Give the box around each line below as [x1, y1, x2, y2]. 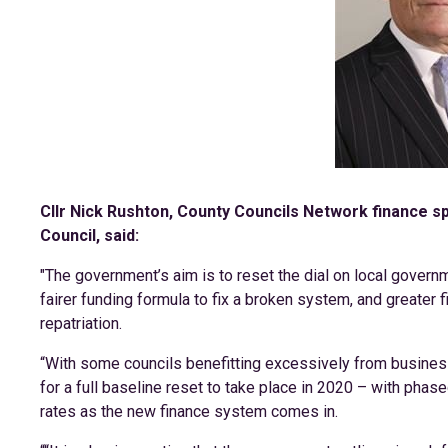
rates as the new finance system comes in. [40, 401, 338, 421]
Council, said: [40, 225, 139, 245]
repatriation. [40, 313, 122, 333]
